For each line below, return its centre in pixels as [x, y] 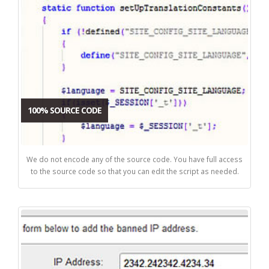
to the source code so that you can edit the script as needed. [134, 171]
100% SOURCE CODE [65, 110]
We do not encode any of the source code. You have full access [134, 159]
